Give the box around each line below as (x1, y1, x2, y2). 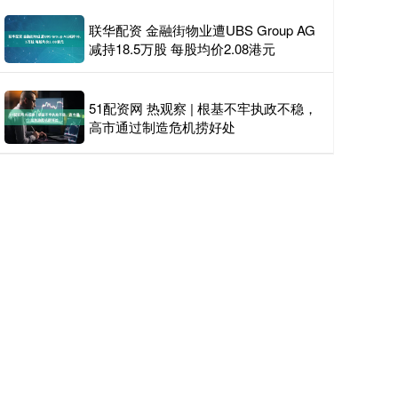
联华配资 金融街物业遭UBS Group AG (89, 20, 315, 40)
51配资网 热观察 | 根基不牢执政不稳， (89, 99, 317, 118)
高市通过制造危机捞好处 (89, 117, 235, 137)
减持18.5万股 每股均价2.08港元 (89, 39, 275, 59)
